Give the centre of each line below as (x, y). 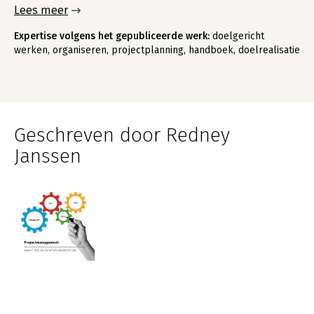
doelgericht (237, 36)
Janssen (48, 156)
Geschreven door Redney (122, 135)
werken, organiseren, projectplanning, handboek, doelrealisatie (157, 50)
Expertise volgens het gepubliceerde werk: (112, 36)
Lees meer (41, 10)
